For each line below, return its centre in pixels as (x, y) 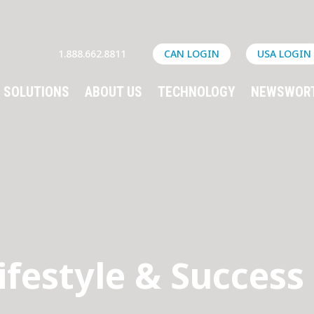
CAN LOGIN (191, 53)
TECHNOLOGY (196, 92)
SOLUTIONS (36, 92)
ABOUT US (113, 92)
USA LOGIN (284, 53)
